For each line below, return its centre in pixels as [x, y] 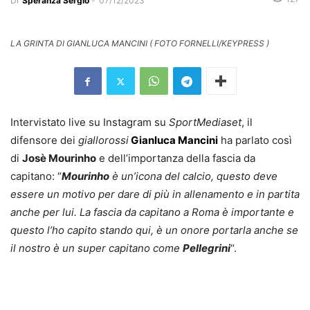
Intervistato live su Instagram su [90, 122]
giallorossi [103, 140]
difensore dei [44, 140]
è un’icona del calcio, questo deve [193, 176]
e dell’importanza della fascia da [176, 158]
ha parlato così [255, 140]
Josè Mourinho [59, 158]
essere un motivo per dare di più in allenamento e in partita [155, 194]
